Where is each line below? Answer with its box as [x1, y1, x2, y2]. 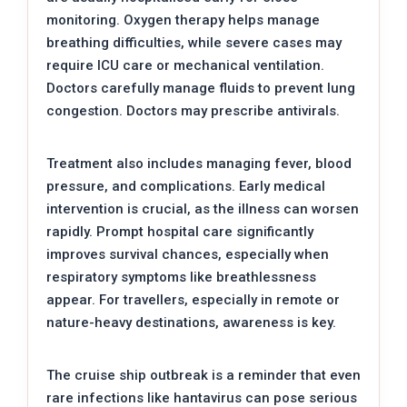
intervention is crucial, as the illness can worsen [46, 201, 359, 218]
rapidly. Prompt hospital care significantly [46, 223, 313, 241]
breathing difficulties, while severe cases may [46, 35, 342, 52]
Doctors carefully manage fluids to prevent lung [46, 80, 355, 97]
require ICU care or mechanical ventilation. [46, 57, 324, 74]
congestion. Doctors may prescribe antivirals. [46, 103, 340, 120]
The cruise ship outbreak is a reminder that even [46, 367, 361, 384]
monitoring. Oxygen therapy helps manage [46, 12, 320, 29]
